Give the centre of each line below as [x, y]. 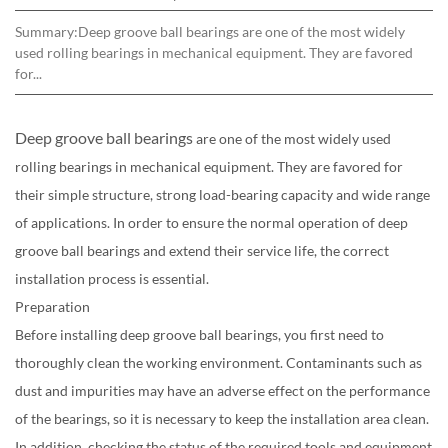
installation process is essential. [112, 278]
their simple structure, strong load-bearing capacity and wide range [222, 194]
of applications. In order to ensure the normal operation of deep [211, 222]
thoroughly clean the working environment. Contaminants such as [218, 362]
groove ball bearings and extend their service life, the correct [202, 250]
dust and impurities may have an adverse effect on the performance [222, 390]
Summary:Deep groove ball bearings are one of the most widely [210, 31]
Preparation [52, 306]
